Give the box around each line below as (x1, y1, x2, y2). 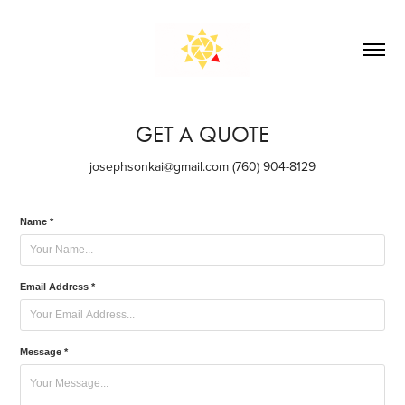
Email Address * (20, 280, 96, 292)
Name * (20, 215, 54, 227)
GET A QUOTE (136, 120, 269, 147)
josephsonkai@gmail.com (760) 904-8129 (89, 156, 316, 175)
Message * (20, 345, 69, 357)
